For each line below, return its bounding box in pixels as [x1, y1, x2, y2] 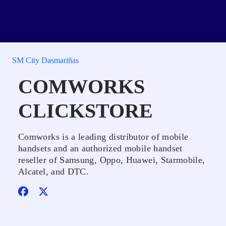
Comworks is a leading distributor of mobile [18, 132, 189, 142]
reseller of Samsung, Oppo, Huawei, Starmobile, [18, 155, 205, 165]
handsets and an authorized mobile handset [18, 143, 183, 153]
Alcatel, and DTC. [18, 166, 89, 177]
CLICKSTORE [18, 99, 153, 122]
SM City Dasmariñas [12, 56, 79, 65]
